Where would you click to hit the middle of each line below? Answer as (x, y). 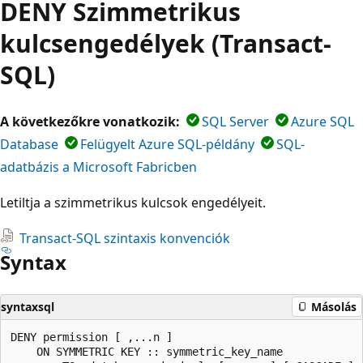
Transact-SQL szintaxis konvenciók (125, 238)
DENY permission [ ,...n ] (105, 337)
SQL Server (235, 121)
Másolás (334, 307)
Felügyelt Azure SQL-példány (167, 144)
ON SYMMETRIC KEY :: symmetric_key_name (156, 351)
